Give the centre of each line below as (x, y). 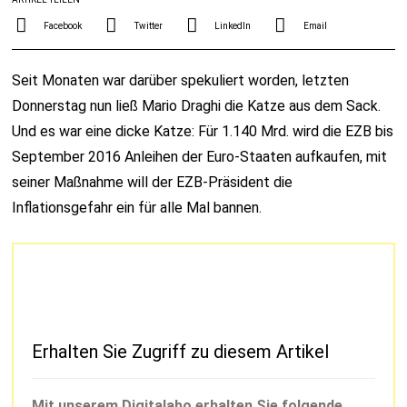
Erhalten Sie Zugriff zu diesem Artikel (181, 352)
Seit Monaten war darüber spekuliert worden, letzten (181, 81)
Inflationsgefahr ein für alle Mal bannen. (137, 208)
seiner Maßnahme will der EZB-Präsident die (153, 183)
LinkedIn (233, 25)
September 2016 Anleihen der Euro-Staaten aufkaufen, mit (200, 157)
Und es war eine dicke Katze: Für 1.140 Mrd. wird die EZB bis (203, 132)
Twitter (148, 25)
